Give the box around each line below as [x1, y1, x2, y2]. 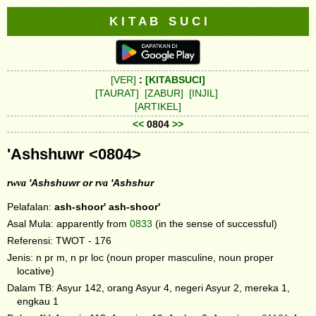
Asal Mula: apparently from [7, 217, 130, 229]
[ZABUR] [145, 87, 183, 99]
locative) [17, 265, 55, 276]
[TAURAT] [95, 87, 139, 99]
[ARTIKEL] [135, 101, 181, 113]
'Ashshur [108, 177, 154, 189]
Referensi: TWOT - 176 [7, 234, 111, 246]
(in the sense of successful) [152, 217, 277, 229]
